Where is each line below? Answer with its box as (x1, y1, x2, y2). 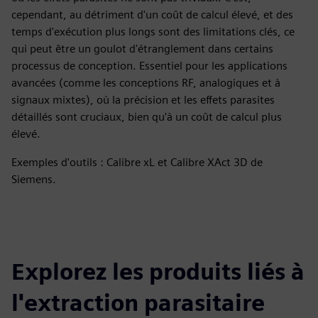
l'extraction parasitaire (11, 289, 265, 317)
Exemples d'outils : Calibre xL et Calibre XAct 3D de (11, 155, 263, 169)
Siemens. (11, 172, 56, 186)
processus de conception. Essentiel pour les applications (11, 59, 287, 72)
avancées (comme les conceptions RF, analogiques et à (11, 76, 280, 89)
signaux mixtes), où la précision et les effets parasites (11, 93, 275, 106)
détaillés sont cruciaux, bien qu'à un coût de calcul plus (11, 110, 282, 124)
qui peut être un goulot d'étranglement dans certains (11, 42, 273, 55)
